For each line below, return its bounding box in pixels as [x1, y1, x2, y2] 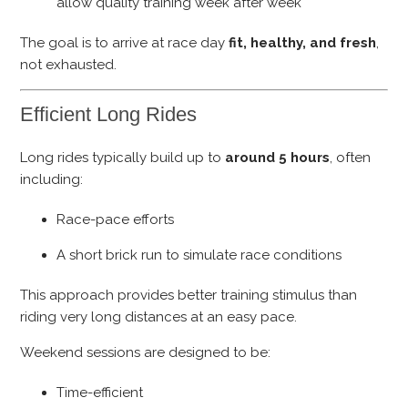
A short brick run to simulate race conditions [56, 247, 342, 264]
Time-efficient [56, 384, 144, 402]
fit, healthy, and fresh [229, 35, 377, 52]
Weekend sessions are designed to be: [20, 344, 271, 362]
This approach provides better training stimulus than [20, 287, 358, 304]
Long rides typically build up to [20, 149, 226, 167]
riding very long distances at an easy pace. [20, 309, 298, 326]
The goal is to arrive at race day [20, 35, 229, 52]
